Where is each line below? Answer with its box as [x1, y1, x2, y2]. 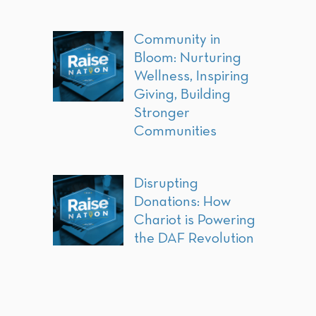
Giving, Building [134, 87, 231, 102]
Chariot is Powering [134, 213, 255, 228]
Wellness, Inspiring [134, 69, 249, 84]
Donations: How [134, 195, 231, 209]
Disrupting [134, 176, 198, 191]
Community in [134, 32, 221, 47]
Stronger [134, 106, 190, 121]
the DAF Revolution [134, 231, 254, 246]
